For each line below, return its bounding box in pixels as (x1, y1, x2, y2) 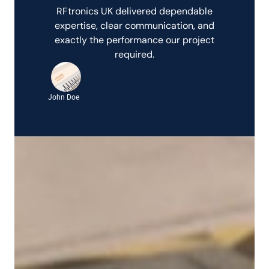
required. (115, 48, 154, 61)
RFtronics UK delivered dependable (56, 5, 213, 17)
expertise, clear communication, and (55, 19, 214, 32)
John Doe (48, 93, 79, 101)
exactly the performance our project (55, 34, 214, 46)
